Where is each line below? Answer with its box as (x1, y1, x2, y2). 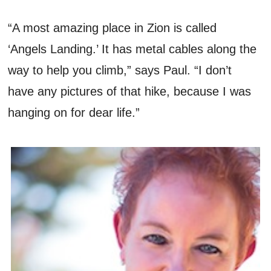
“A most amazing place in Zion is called (8, 21, 217, 34)
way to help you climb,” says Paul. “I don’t (8, 63, 232, 77)
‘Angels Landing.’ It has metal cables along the (8, 42, 257, 56)
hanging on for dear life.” (8, 105, 140, 119)
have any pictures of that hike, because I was (8, 84, 252, 98)
